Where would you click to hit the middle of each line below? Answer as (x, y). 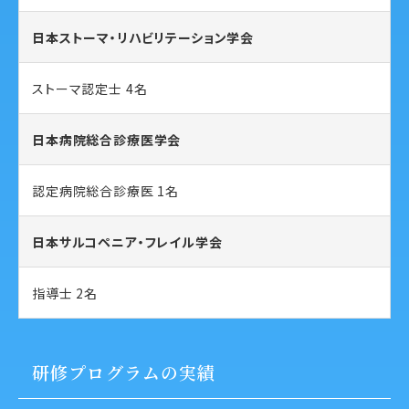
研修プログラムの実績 (124, 372)
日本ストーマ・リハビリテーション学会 (143, 37)
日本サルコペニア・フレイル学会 (127, 241)
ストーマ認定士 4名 (90, 88)
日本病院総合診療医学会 (107, 139)
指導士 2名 (65, 293)
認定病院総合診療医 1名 (106, 190)
